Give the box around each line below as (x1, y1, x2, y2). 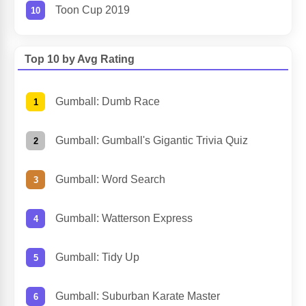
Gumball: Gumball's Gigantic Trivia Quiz (55, 135, 248, 147)
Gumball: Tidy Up (55, 251, 139, 264)
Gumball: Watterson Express (55, 212, 193, 225)
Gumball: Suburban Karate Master (55, 290, 220, 303)
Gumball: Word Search (55, 173, 165, 186)
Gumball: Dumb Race (55, 96, 160, 108)
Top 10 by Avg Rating (25, 53, 135, 66)
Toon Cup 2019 (55, 4, 130, 16)
